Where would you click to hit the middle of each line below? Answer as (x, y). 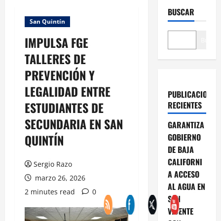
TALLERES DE (55, 58)
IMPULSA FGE (56, 42)
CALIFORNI (185, 162)
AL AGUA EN (186, 186)
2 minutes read (50, 191)
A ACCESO (183, 174)
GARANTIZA (186, 125)
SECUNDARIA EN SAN (74, 124)
